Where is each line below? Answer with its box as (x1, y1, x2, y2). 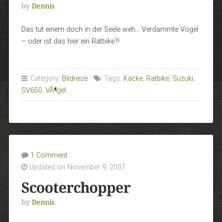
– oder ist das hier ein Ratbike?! (21, 37, 119, 46)
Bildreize (61, 74, 88, 83)
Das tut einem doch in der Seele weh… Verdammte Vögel (21, 25, 198, 34)
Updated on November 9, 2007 (27, 163, 125, 171)
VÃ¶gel (45, 86, 66, 95)
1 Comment (30, 151, 67, 160)
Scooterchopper (21, 179, 130, 196)
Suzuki (172, 74, 193, 83)
